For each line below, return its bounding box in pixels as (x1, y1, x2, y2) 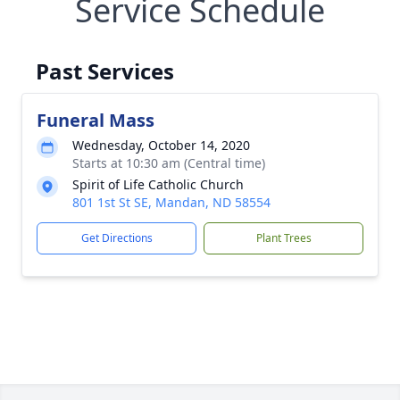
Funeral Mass (37, 108, 154, 132)
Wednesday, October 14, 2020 (72, 137, 250, 154)
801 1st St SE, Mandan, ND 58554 (72, 194, 271, 211)
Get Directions (80, 230, 153, 246)
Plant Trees (255, 230, 312, 246)
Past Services (36, 56, 174, 86)
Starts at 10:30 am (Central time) (72, 154, 265, 171)
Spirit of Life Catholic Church (72, 176, 244, 193)
